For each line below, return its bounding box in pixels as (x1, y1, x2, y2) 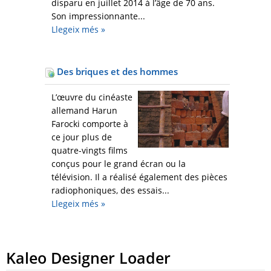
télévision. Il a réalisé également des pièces (51, 171, 227, 183)
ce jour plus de (51, 131, 112, 143)
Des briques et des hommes (54, 65, 178, 78)
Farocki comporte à (51, 118, 128, 130)
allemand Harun (51, 105, 117, 117)
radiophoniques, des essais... (51, 184, 169, 197)
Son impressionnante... (51, 10, 145, 22)
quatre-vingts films (51, 145, 128, 157)
